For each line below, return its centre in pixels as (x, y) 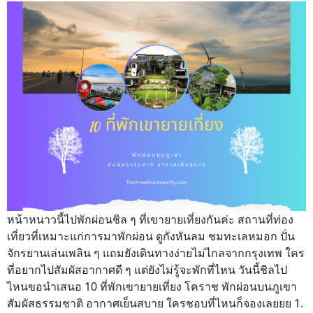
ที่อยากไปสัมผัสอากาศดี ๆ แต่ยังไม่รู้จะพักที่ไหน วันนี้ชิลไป (147, 270)
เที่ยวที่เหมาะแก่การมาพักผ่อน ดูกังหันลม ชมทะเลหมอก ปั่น (151, 236)
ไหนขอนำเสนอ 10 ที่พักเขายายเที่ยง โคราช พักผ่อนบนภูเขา (152, 286)
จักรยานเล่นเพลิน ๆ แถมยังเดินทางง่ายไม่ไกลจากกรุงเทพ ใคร (156, 253)
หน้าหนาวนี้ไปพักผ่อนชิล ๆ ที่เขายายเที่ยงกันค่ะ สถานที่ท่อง (150, 219)
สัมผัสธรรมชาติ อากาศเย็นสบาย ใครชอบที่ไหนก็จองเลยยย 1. (155, 303)
